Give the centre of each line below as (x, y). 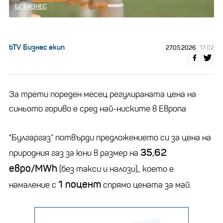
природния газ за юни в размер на (75, 153)
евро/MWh (33, 168)
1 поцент (80, 184)
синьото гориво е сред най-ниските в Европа (98, 109)
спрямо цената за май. (146, 185)
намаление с (34, 185)
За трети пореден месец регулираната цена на (103, 94)
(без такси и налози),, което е (115, 169)
